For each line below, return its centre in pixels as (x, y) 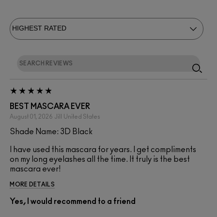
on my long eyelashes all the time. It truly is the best (100, 159)
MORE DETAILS (32, 184)
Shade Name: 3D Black (51, 132)
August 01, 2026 (31, 116)
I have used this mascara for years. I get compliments (103, 149)
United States (82, 116)
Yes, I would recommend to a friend (73, 201)
